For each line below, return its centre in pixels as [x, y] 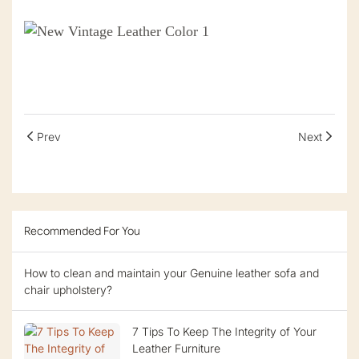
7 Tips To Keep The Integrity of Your [224, 332]
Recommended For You [82, 231]
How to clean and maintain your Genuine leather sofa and [171, 273]
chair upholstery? [68, 290]
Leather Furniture [176, 349]
